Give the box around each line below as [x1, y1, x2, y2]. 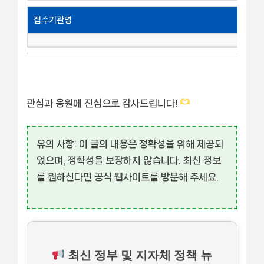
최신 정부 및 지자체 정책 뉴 [65, 248, 213, 262]
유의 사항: [37, 138, 77, 149]
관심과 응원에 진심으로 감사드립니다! [27, 97, 180, 108]
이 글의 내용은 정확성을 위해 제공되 [77, 138, 223, 149]
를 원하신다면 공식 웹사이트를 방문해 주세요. [37, 171, 219, 182]
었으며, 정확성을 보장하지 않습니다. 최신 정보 [37, 154, 221, 166]
